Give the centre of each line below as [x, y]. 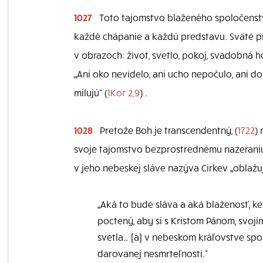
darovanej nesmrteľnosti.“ [153, 253]
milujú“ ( [91, 92]
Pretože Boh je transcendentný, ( [168, 129]
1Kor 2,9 [124, 92]
